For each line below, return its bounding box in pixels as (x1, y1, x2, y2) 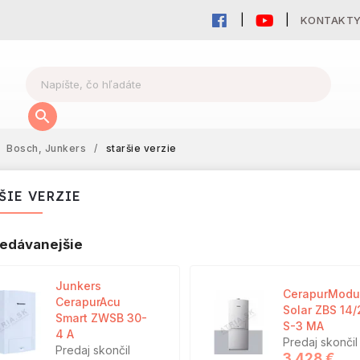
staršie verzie (105, 142, 177, 154)
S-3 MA (282, 319, 324, 333)
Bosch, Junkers (6, 142, 86, 154)
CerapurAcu (55, 295, 121, 309)
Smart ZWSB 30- (55, 311, 147, 325)
